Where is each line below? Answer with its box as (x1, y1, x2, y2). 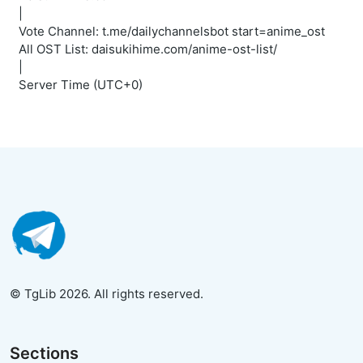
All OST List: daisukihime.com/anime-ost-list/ (19, 41, 277, 58)
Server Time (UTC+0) (19, 77, 143, 93)
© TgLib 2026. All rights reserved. (10, 286, 203, 302)
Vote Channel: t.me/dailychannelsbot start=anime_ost (19, 23, 325, 40)
